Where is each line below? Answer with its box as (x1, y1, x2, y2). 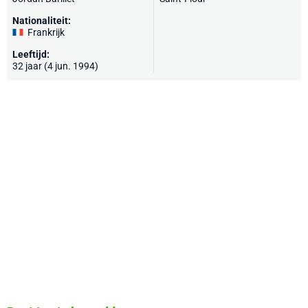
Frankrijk (27, 27, 65, 38)
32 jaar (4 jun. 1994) (12, 60, 98, 71)
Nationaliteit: (12, 15, 71, 26)
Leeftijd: (12, 49, 49, 60)
